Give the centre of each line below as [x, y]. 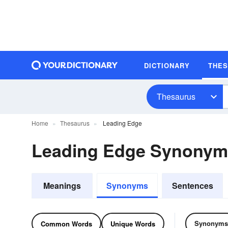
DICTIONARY [167, 65]
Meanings [62, 186]
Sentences [192, 186]
